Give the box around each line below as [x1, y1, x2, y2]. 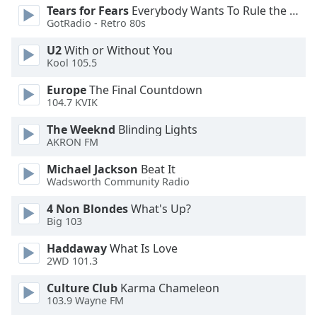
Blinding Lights [115, 122, 197, 137]
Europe [47, 82, 86, 98]
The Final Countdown [86, 82, 202, 98]
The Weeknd [47, 122, 115, 137]
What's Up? [128, 201, 191, 217]
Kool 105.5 [47, 56, 97, 70]
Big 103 [47, 214, 82, 229]
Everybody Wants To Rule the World [129, 3, 289, 18]
